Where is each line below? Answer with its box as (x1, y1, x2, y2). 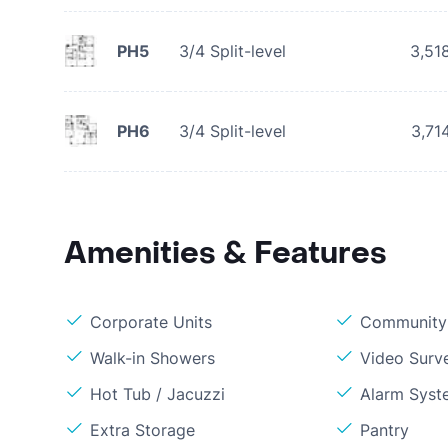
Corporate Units (90, 312, 212, 332)
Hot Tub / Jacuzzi (90, 384, 225, 404)
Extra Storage (90, 420, 195, 440)
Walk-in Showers (90, 348, 215, 368)
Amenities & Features (64, 234, 387, 273)
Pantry (360, 420, 410, 440)
